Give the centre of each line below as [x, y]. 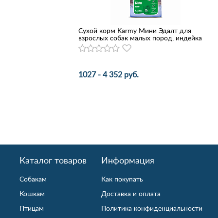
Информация [128, 160]
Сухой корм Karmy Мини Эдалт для [135, 30]
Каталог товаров [53, 160]
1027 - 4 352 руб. [108, 74]
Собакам [33, 179]
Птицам [32, 208]
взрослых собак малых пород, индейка [140, 38]
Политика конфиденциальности [152, 208]
